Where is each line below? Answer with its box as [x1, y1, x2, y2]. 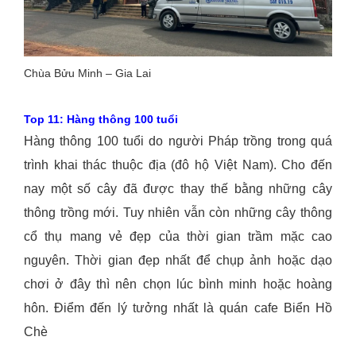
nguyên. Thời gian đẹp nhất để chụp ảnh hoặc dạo [24, 253, 332, 268]
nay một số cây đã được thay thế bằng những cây [24, 182, 332, 196]
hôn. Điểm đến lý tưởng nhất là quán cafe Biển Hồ [24, 301, 332, 315]
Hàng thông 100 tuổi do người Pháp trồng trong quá [24, 134, 332, 149]
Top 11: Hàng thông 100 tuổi [24, 113, 178, 126]
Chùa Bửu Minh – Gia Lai [24, 67, 151, 80]
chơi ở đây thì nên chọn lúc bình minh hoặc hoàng [24, 277, 332, 292]
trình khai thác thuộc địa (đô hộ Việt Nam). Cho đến [24, 158, 332, 172]
